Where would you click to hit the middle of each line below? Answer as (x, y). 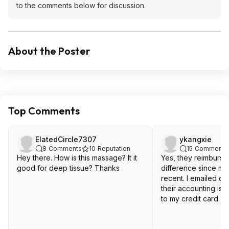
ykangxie (196, 139)
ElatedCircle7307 (66, 139)
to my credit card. (190, 199)
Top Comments (44, 111)
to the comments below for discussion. (81, 5)
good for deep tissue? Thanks (68, 168)
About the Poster (49, 51)
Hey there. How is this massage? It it (77, 158)
